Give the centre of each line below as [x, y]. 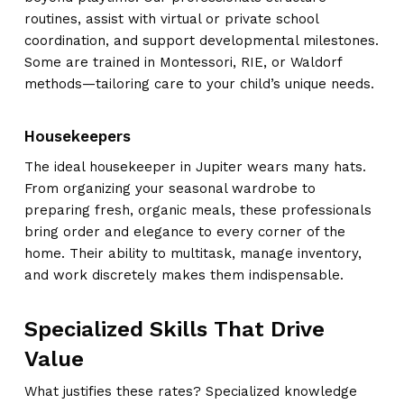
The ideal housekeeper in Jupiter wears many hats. [195, 166]
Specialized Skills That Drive [174, 329]
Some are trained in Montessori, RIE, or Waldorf [183, 62]
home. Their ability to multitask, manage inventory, [193, 253]
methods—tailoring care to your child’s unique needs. [199, 84]
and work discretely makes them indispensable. [184, 275]
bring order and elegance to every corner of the [184, 231]
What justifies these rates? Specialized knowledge [190, 391]
